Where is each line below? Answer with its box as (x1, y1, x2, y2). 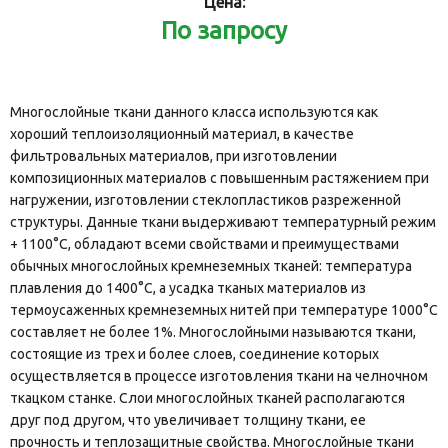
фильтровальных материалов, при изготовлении (10, 148, 337, 165)
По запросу (161, 17, 287, 45)
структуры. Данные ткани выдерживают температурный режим (10, 214, 436, 231)
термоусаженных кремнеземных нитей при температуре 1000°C (10, 302, 438, 319)
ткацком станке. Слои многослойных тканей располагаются (10, 390, 405, 407)
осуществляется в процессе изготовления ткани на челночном (10, 368, 428, 385)
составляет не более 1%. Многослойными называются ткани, (10, 324, 416, 341)
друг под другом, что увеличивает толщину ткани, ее (10, 412, 366, 429)
